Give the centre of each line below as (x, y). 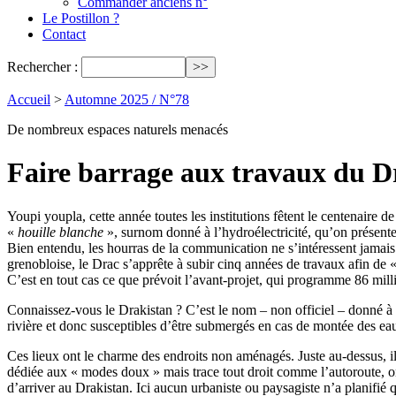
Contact (64, 34)
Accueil (29, 99)
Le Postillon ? (81, 18)
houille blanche (61, 232)
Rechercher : (42, 67)
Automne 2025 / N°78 (127, 99)
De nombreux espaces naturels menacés (118, 129)
